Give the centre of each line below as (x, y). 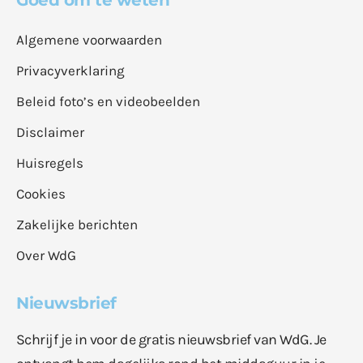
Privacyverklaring (70, 70)
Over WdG (46, 255)
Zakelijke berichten (77, 224)
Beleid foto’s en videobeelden (108, 101)
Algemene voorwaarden (89, 39)
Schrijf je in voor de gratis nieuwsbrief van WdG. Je (171, 339)
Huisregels (50, 162)
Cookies (41, 193)
